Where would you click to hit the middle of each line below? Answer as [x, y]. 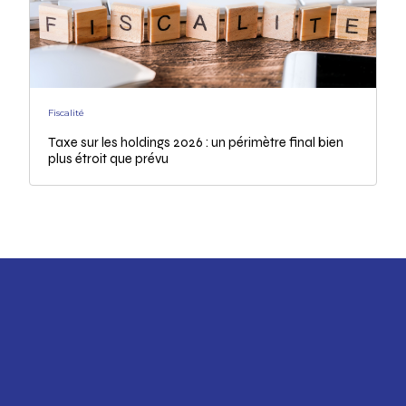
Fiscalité [67, 112]
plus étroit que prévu [109, 158]
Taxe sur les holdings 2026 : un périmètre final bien [196, 142]
